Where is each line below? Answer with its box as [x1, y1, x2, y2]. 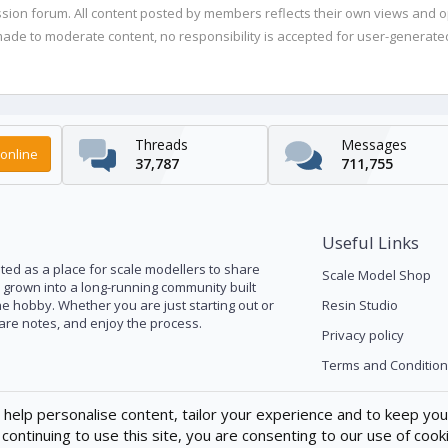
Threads [134, 134, 188, 154]
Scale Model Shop [321, 266, 431, 284]
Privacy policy [321, 326, 404, 344]
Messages [340, 134, 407, 154]
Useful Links [321, 231, 419, 254]
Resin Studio [321, 296, 398, 314]
